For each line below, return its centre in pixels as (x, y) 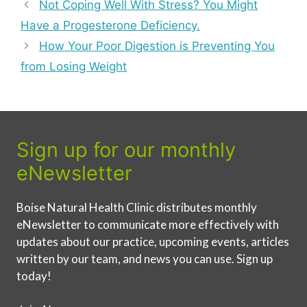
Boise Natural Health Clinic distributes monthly (137, 207)
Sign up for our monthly (126, 149)
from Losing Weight (74, 66)
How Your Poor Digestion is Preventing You (157, 46)
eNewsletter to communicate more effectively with (148, 224)
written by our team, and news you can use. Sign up (145, 258)
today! (34, 275)
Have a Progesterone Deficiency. (110, 25)
